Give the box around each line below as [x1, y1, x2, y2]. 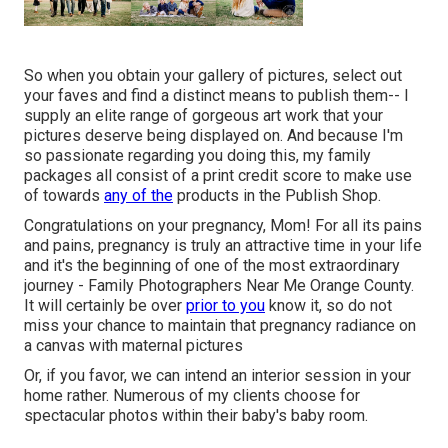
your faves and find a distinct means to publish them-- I [24, 85, 409, 105]
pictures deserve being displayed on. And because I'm [24, 125, 403, 145]
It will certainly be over [24, 295, 186, 315]
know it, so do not [265, 295, 392, 315]
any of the [104, 185, 173, 205]
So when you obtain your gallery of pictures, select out [24, 65, 402, 85]
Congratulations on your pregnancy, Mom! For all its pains [24, 215, 422, 235]
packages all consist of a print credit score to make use [24, 165, 412, 185]
